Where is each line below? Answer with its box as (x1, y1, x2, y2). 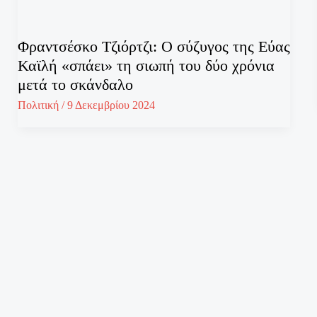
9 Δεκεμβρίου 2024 (67, 99, 155, 112)
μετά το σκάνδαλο (17, 76, 133, 94)
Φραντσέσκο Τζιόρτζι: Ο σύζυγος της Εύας (17, 38, 290, 56)
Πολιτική (17, 99, 59, 112)
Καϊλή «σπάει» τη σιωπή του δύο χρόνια (17, 57, 275, 75)
